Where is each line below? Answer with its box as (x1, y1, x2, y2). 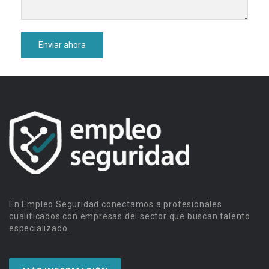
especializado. (9, 223, 70, 233)
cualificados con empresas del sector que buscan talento (9, 211, 250, 221)
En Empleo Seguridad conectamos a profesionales (9, 199, 222, 209)
